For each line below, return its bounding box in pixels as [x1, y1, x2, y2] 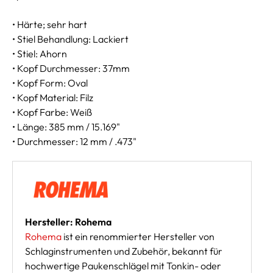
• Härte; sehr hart [12, 18, 87, 30]
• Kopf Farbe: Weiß [12, 105, 92, 118]
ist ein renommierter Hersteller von [62, 230, 214, 243]
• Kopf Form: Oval [12, 76, 88, 89]
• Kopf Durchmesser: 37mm [12, 62, 130, 74]
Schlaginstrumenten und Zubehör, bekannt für [25, 245, 222, 258]
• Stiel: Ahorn [12, 47, 67, 60]
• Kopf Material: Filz [12, 91, 93, 104]
